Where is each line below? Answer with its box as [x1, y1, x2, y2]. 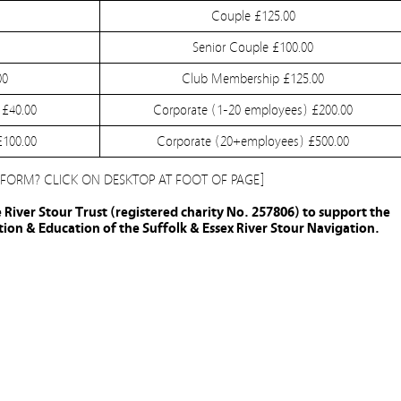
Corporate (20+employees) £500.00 [157, 133, 349, 149]
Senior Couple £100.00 [192, 39, 313, 55]
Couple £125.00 [210, 8, 295, 24]
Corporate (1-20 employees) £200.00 [153, 102, 353, 118]
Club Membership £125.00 [182, 71, 324, 87]
